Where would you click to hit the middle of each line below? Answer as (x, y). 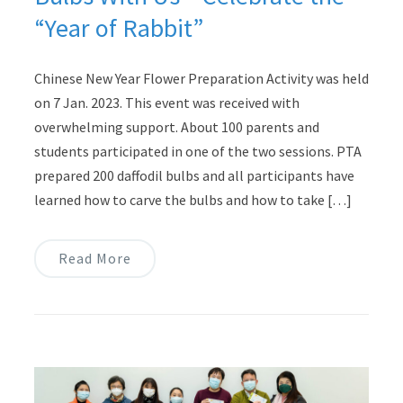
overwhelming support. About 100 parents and (176, 126)
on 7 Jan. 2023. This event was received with (166, 102)
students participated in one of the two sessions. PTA (197, 151)
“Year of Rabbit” (118, 27)
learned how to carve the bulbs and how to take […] (193, 199)
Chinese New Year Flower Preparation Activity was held (201, 78)
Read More (94, 258)
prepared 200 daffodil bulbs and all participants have (194, 175)
